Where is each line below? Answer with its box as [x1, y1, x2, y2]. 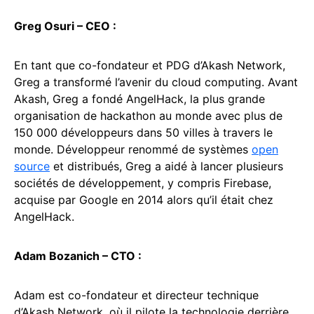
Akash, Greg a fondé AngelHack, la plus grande [14, 91, 265, 106]
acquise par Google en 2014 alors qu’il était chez [14, 192, 273, 207]
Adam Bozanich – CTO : [14, 248, 142, 263]
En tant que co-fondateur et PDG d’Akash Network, [14, 57, 285, 72]
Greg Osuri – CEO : [14, 18, 119, 33]
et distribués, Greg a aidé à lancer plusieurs [50, 158, 283, 173]
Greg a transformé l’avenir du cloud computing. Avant [14, 74, 298, 89]
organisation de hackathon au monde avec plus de [14, 108, 282, 123]
